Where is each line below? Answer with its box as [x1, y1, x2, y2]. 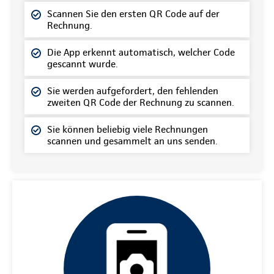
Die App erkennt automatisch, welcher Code [47, 46, 235, 58]
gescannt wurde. [47, 58, 118, 70]
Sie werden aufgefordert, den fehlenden [47, 85, 218, 97]
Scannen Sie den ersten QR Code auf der [47, 8, 220, 20]
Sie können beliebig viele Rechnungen [47, 124, 208, 135]
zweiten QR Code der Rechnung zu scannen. [47, 97, 234, 108]
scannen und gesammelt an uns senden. [47, 135, 218, 147]
